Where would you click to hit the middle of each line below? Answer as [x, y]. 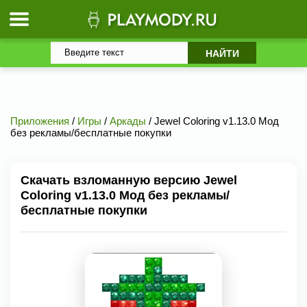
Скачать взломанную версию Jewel [129, 180]
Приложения [40, 121]
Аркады [128, 121]
